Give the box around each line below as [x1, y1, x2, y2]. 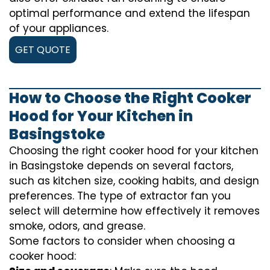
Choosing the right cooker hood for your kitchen [9, 143, 259, 159]
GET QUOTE [15, 43, 71, 57]
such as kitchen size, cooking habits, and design [9, 174, 259, 189]
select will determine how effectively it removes [9, 204, 260, 219]
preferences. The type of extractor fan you [9, 189, 231, 204]
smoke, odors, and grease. [9, 219, 145, 234]
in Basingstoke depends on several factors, [9, 159, 233, 174]
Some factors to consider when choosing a [9, 234, 235, 249]
